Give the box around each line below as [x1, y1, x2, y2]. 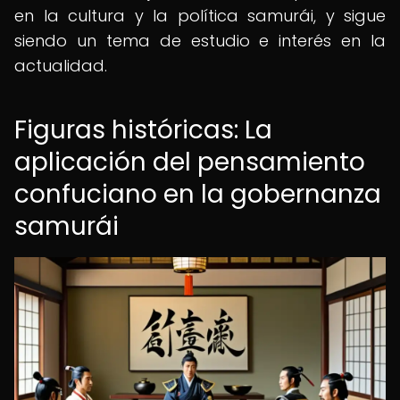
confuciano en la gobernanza [14, 177, 381, 212]
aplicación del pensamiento [14, 145, 365, 179]
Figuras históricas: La [14, 112, 272, 147]
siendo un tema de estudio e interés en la [14, 29, 386, 52]
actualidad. [14, 54, 107, 77]
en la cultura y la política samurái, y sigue [14, 4, 386, 27]
